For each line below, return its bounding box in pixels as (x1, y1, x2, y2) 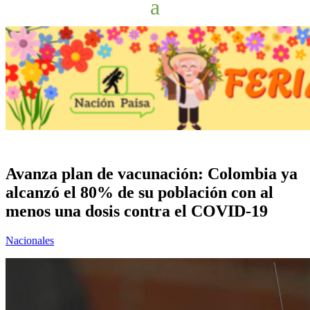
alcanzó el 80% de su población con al (6, 183, 273, 201)
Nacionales (6, 234, 54, 246)
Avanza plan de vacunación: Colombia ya (6, 164, 298, 183)
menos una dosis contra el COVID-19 (6, 201, 268, 220)
